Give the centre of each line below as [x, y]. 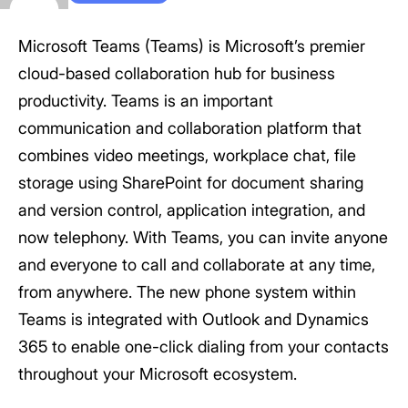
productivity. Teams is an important [146, 101]
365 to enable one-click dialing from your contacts [204, 347]
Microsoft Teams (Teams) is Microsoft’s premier [192, 46]
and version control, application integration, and [192, 210]
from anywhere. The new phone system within [187, 292]
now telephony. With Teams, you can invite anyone [203, 237]
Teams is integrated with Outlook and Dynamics [194, 319]
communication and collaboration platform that [190, 128]
